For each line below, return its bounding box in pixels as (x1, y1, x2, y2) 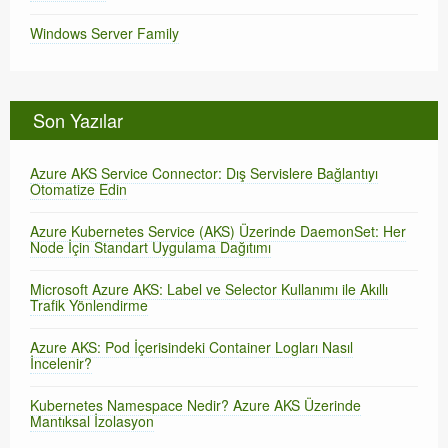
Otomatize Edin (30, 179, 127, 200)
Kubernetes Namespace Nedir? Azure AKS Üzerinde (30, 395, 361, 416)
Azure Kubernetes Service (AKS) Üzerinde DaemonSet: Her (30, 221, 406, 242)
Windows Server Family (30, 23, 179, 44)
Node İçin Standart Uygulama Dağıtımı (30, 237, 271, 258)
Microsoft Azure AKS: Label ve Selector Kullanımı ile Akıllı (30, 279, 388, 300)
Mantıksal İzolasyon (30, 411, 154, 432)
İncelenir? (30, 353, 92, 374)
